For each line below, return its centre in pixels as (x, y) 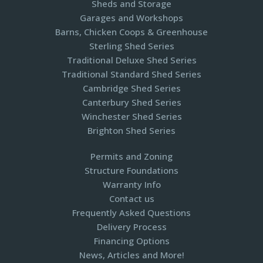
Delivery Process (131, 227)
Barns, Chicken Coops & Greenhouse (131, 32)
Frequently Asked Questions (131, 213)
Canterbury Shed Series (131, 102)
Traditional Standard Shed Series (131, 74)
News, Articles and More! (131, 255)
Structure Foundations (131, 170)
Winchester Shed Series (131, 116)
